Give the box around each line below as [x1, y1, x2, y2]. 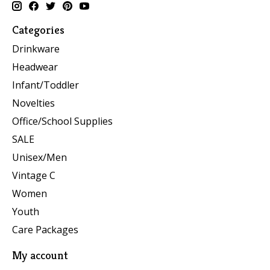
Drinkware [12, 42, 60, 56]
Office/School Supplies [12, 115, 113, 128]
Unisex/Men [12, 151, 67, 165]
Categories [12, 22, 64, 37]
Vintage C [12, 169, 55, 183]
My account [12, 248, 68, 263]
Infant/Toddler [12, 78, 79, 92]
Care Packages [12, 223, 78, 237]
